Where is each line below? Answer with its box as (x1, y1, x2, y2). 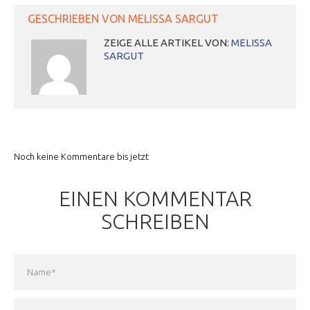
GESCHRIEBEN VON (28, 12, 128, 26)
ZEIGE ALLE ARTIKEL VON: (104, 37, 231, 49)
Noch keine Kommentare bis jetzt (14, 152, 149, 162)
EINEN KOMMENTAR (58, 186, 252, 210)
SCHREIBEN (100, 209, 210, 233)
